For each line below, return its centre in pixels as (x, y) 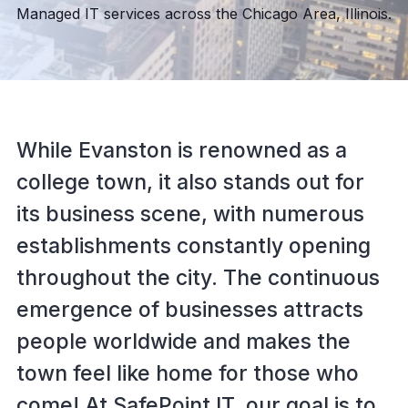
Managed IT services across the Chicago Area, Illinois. (204, 14)
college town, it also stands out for (190, 182)
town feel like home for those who (187, 373)
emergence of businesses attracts (189, 310)
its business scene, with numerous (190, 214)
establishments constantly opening (193, 246)
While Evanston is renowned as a (181, 150)
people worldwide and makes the (183, 342)
